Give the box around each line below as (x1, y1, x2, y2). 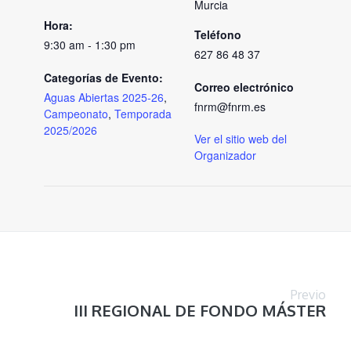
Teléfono (194, 26, 241, 42)
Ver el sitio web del (194, 130, 287, 147)
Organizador (194, 147, 256, 163)
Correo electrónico (194, 78, 294, 95)
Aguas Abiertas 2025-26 (44, 89, 164, 105)
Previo (291, 286, 326, 302)
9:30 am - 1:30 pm (44, 36, 136, 52)
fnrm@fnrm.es (194, 98, 266, 114)
